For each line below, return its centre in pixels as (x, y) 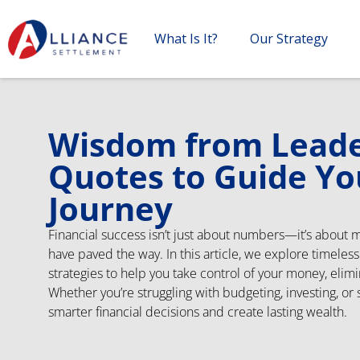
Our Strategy (289, 39)
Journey (110, 209)
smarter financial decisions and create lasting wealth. (198, 312)
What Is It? (186, 39)
